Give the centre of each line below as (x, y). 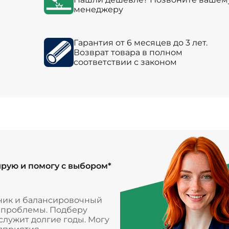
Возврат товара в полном (128, 52)
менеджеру (98, 9)
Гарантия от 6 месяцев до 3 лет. (140, 42)
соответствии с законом (125, 62)
